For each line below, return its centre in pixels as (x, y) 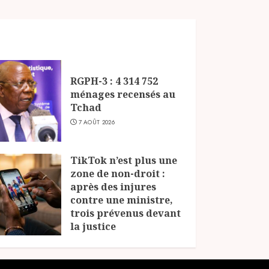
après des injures (113, 187)
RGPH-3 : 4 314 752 (114, 81)
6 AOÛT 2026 (96, 241)
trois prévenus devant (125, 213)
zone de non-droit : (117, 174)
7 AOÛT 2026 (96, 122)
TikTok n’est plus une (123, 161)
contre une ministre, (121, 200)
